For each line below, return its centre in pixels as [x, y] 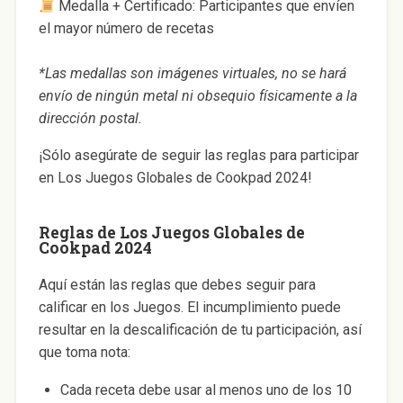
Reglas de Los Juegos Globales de [171, 233]
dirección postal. [90, 119]
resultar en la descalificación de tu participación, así [200, 330]
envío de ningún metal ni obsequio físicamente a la [197, 96]
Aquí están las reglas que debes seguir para [177, 285]
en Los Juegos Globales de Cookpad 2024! [175, 178]
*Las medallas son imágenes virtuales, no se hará [192, 74]
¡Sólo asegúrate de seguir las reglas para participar [198, 156]
